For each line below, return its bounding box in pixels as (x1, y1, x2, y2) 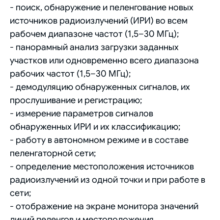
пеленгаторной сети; (10, 147, 96, 159)
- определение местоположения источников (10, 161, 194, 172)
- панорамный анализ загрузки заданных (10, 41, 179, 53)
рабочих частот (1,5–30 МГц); (10, 68, 133, 79)
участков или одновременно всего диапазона (10, 55, 199, 66)
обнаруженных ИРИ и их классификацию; (10, 121, 180, 132)
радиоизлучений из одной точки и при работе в (10, 174, 205, 185)
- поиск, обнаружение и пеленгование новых (10, 1, 193, 13)
